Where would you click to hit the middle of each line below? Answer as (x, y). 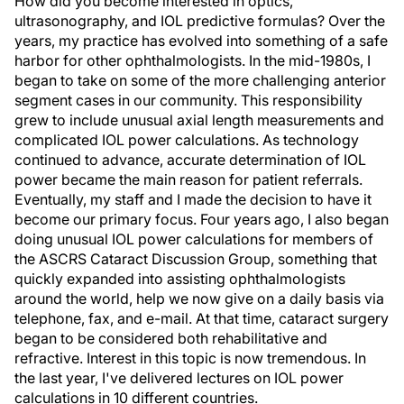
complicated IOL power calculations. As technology (187, 140)
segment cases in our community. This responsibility (188, 100)
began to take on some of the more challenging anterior (200, 80)
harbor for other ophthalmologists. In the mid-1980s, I (193, 60)
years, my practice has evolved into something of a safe (201, 41)
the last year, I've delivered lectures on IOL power (179, 378)
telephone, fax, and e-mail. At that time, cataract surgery (202, 318)
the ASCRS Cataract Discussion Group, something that (196, 259)
